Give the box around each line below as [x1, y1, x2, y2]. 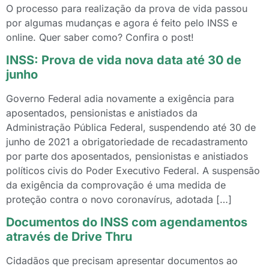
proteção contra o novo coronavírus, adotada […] [6, 193, 232, 205]
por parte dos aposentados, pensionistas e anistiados [6, 150, 248, 162]
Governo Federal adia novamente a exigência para [6, 92, 234, 104]
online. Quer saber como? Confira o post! [6, 31, 194, 43]
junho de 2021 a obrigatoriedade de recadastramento [6, 135, 248, 148]
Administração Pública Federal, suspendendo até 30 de [6, 121, 256, 133]
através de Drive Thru [6, 229, 132, 244]
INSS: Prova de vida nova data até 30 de [6, 52, 241, 67]
